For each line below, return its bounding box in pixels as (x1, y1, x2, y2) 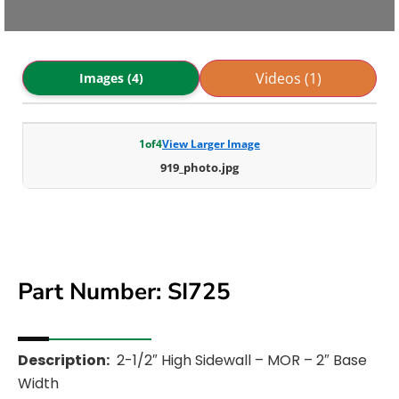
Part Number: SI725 (18, 275, 231, 307)
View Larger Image (162, 135, 260, 151)
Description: (18, 349, 110, 370)
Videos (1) (255, 68, 322, 88)
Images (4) (78, 69, 143, 87)
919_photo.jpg (160, 159, 239, 175)
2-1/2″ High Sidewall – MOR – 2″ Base (117, 349, 367, 370)
